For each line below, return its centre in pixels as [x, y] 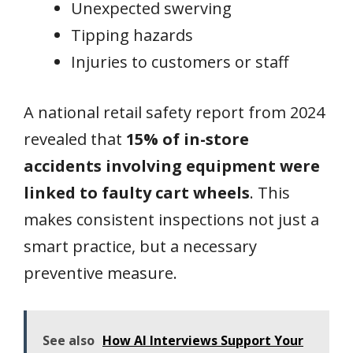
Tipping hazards [132, 35]
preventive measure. [100, 273]
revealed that [75, 139]
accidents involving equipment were [172, 166]
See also [69, 341]
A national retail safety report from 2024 [174, 113]
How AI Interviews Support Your [203, 341]
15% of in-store [188, 139]
